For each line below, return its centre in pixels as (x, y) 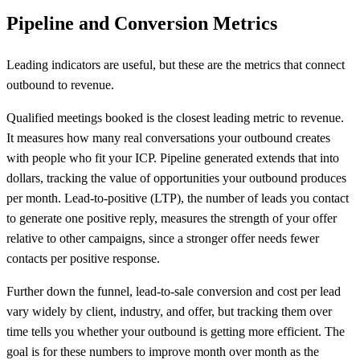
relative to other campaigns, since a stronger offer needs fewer (163, 238)
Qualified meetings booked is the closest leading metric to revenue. (175, 117)
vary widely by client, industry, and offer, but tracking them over (169, 311)
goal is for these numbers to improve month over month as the (163, 351)
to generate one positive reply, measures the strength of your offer (172, 218)
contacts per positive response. (83, 258)
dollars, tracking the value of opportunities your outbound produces (176, 178)
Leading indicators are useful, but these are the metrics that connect (176, 64)
